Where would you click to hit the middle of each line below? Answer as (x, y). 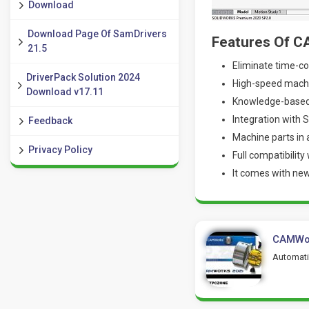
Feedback (50, 121)
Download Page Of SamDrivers (97, 34)
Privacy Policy (60, 150)
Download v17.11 (65, 92)
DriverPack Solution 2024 (83, 77)
